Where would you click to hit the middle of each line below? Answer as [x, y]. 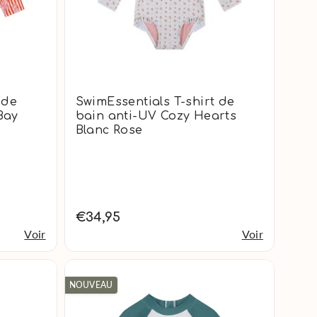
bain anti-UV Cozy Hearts [156, 116]
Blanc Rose [109, 130]
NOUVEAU [91, 284]
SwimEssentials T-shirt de [155, 102]
